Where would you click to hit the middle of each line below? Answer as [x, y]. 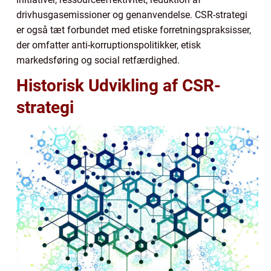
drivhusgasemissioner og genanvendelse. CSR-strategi [132, 15]
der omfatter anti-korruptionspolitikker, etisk [109, 45]
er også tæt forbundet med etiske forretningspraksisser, [134, 30]
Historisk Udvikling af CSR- [119, 85]
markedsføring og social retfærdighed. [98, 60]
